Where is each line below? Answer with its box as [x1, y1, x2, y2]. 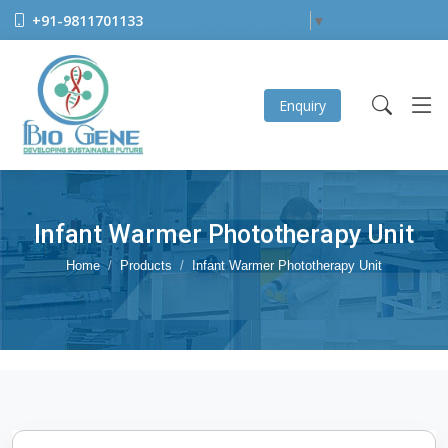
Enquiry [279, 95, 326, 115]
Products [120, 258, 172, 273]
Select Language [194, 11, 309, 31]
